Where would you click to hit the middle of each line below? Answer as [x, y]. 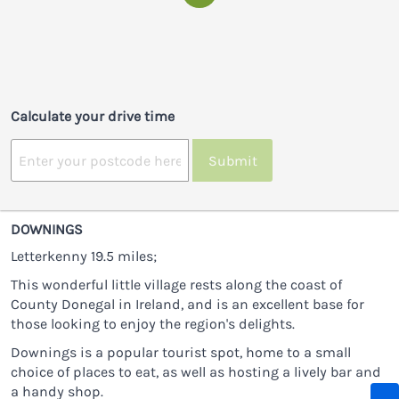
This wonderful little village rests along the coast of [176, 285]
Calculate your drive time [93, 117]
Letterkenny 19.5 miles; [84, 256]
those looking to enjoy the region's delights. [153, 324]
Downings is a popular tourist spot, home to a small [181, 353]
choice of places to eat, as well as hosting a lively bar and [196, 372]
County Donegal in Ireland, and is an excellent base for [187, 305]
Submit [232, 160]
